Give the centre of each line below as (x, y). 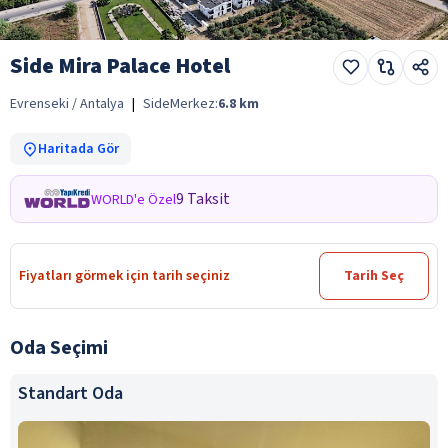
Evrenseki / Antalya (67, 103)
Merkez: (194, 103)
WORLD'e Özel (133, 199)
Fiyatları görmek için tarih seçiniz (124, 275)
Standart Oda (70, 393)
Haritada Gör (78, 148)
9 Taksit (203, 198)
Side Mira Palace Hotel (120, 65)
